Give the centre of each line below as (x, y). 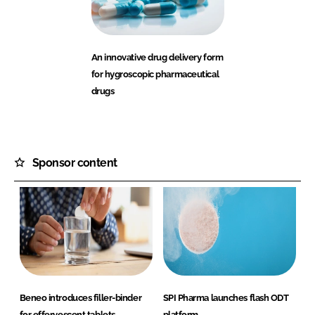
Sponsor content (75, 162)
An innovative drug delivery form (157, 57)
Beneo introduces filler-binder (81, 298)
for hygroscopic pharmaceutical (155, 74)
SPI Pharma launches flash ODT (226, 298)
